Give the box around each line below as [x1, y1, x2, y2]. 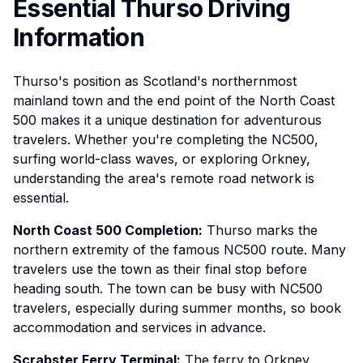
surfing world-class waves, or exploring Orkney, [13, 151, 310, 167]
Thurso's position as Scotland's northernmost [13, 73, 297, 89]
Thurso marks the [203, 222, 318, 238]
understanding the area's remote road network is [13, 170, 314, 186]
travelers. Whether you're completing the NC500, [13, 131, 318, 147]
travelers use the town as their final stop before [13, 261, 307, 277]
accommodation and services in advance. [13, 319, 266, 335]
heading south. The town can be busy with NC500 [13, 280, 322, 297]
